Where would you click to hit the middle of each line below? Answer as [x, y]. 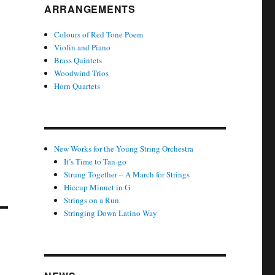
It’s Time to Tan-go [95, 161]
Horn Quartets [77, 86]
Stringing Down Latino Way [111, 213]
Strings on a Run [92, 200]
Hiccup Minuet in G [97, 187]
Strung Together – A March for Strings [127, 174]
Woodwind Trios [82, 73]
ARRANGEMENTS [90, 9]
